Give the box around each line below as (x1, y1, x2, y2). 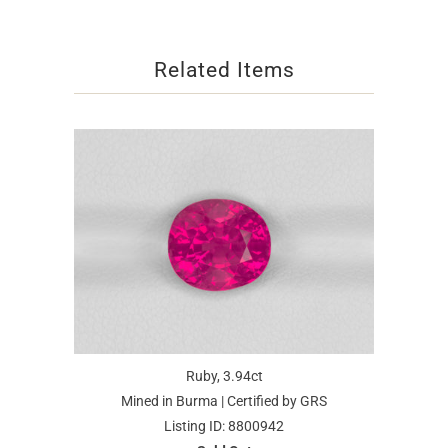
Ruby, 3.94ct (185, 368, 263, 385)
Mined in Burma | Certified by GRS (121, 393, 327, 410)
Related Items (153, 57, 295, 82)
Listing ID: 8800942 (164, 418, 284, 435)
